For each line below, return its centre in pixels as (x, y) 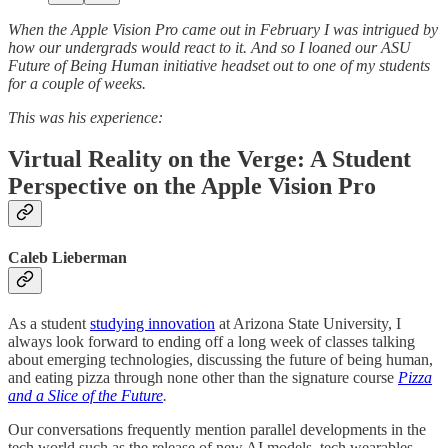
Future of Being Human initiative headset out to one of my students (219, 65)
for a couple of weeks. (77, 83)
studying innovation (152, 323)
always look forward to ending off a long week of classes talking (211, 341)
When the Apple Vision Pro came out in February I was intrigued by (223, 29)
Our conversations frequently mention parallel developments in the (217, 429)
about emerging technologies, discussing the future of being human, (220, 359)
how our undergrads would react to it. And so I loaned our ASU (209, 47)
